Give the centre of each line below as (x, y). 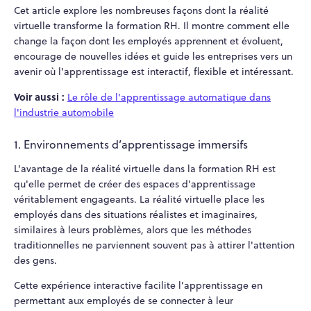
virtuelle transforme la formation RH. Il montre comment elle (152, 25)
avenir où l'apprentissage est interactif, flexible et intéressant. (154, 71)
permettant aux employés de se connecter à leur (124, 301)
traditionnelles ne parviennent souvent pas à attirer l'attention (154, 245)
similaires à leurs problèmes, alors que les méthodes (133, 230)
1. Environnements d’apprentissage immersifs (131, 145)
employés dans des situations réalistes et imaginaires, (136, 215)
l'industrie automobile (64, 112)
